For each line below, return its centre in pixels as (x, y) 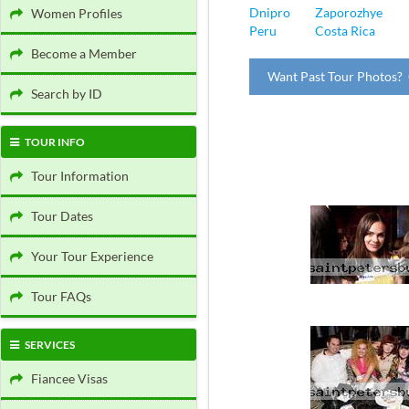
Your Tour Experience (88, 256)
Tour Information (76, 176)
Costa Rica (345, 31)
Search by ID (63, 94)
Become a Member (80, 53)
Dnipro (270, 12)
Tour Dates (58, 216)
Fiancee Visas (65, 378)
